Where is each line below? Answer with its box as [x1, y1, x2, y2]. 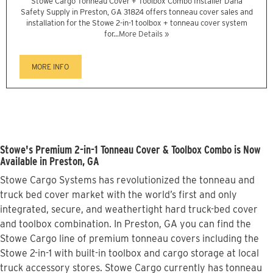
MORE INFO [32, 62, 69, 72]
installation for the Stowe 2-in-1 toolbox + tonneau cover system [26, 18, 247, 28]
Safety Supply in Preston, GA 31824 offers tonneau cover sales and [20, 7, 253, 17]
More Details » [119, 29, 169, 39]
